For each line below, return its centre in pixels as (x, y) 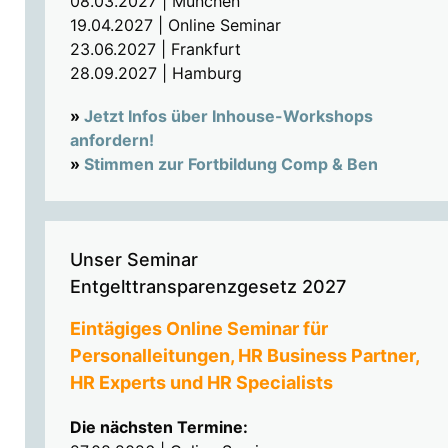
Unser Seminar (133, 259)
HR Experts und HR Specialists (201, 382)
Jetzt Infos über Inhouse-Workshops (228, 115)
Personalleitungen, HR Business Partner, (244, 355)
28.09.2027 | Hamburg (155, 72)
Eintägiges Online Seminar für (198, 328)
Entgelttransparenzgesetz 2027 (207, 286)
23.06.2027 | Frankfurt (155, 48)
